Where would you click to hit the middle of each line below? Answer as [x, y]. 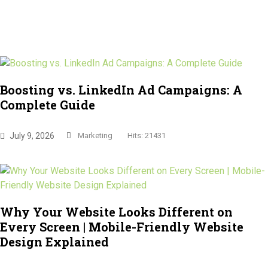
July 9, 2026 [32, 135]
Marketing [95, 135]
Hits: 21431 [147, 135]
